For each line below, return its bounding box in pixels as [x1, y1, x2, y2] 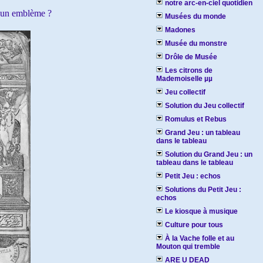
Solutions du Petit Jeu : [165, 186, 241, 194]
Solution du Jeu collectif [165, 102, 244, 110]
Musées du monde [165, 12, 226, 21]
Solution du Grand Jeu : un [165, 150, 252, 159]
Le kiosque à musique [165, 207, 238, 215]
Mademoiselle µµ [156, 75, 213, 83]
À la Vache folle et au [165, 234, 234, 242]
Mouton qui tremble [156, 242, 220, 251]
